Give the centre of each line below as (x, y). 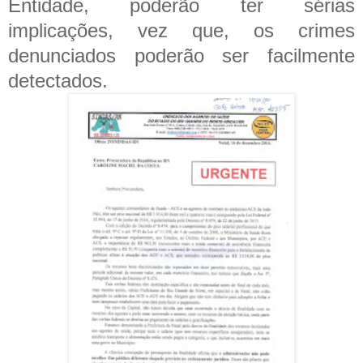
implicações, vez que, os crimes (181, 30)
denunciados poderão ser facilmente (181, 55)
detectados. (58, 80)
